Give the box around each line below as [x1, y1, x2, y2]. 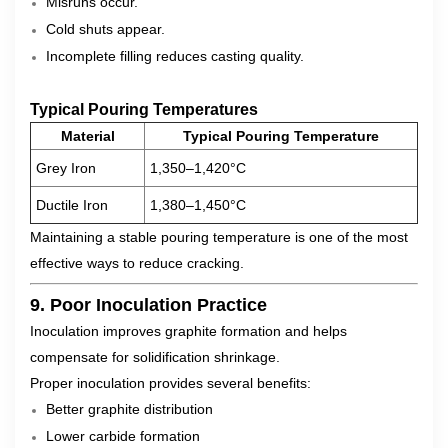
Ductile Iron [36, 197, 108, 213]
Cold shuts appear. [46, 21, 165, 37]
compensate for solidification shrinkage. [30, 349, 280, 365]
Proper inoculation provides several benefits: [30, 375, 311, 391]
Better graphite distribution [46, 401, 213, 417]
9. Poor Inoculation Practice [30, 295, 267, 315]
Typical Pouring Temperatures [30, 100, 258, 118]
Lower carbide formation [46, 428, 200, 444]
